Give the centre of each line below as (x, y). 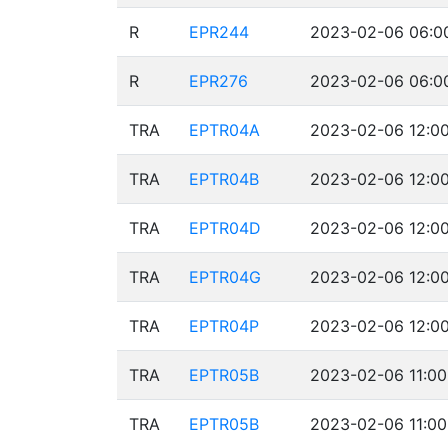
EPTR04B (224, 179)
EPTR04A (224, 130)
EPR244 (219, 32)
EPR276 (218, 81)
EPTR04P (224, 326)
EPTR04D (225, 228)
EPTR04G (225, 277)
